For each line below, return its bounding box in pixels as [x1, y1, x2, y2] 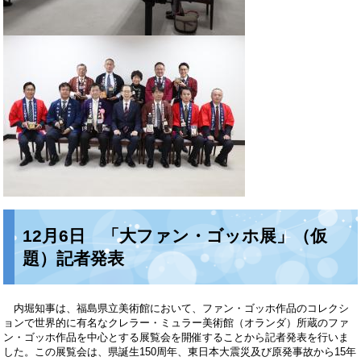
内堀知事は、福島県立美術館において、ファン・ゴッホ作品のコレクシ [3, 302, 350, 315]
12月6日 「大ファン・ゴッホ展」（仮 [23, 226, 328, 245]
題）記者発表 [23, 248, 125, 268]
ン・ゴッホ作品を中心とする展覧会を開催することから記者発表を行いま [3, 331, 350, 344]
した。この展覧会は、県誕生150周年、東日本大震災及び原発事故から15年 [3, 346, 357, 359]
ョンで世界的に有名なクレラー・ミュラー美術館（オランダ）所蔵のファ [3, 317, 350, 330]
